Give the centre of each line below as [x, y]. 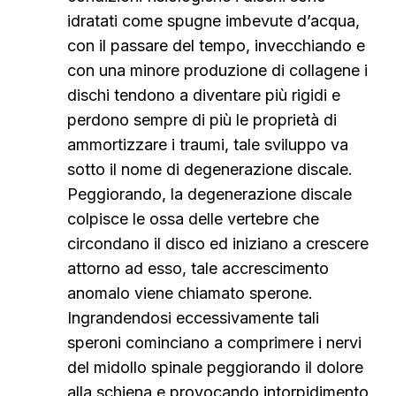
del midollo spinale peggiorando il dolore [215, 367]
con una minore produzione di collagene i [217, 70]
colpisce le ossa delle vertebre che [193, 219]
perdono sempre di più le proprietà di [202, 120]
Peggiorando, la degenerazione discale [209, 194]
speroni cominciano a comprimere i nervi [214, 343]
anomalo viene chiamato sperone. [190, 293]
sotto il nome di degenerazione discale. [210, 169]
